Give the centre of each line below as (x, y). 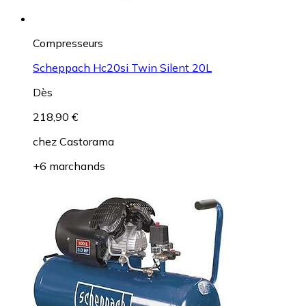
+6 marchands (69, 166)
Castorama (87, 141)
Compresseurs (68, 43)
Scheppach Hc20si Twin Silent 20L (122, 67)
